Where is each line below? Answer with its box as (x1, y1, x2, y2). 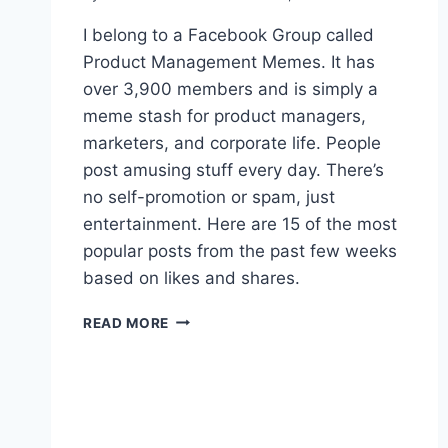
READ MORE (83, 314, 170, 331)
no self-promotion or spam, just (83, 186, 335, 207)
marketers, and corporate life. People (83, 132, 381, 153)
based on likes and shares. (83, 267, 300, 288)
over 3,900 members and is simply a (83, 78, 378, 99)
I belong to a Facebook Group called (83, 24, 374, 45)
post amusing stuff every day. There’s (83, 159, 384, 180)
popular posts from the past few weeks (83, 240, 397, 261)
